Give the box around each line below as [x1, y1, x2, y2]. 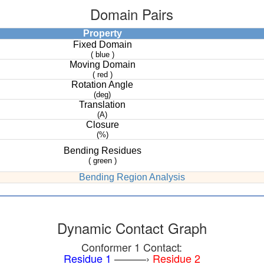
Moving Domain [69, 60, 136, 70]
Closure [85, 120, 119, 130]
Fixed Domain [72, 39, 132, 50]
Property [82, 28, 122, 39]
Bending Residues [63, 146, 141, 156]
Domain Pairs [90, 4, 174, 25]
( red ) [92, 70, 113, 80]
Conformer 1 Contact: [81, 239, 183, 255]
